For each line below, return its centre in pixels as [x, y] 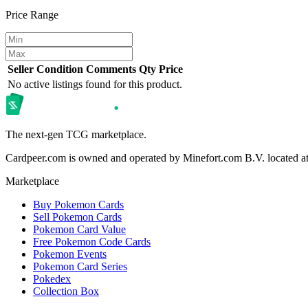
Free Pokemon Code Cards [92, 241]
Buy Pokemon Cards [78, 204]
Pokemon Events [70, 254]
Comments [111, 69]
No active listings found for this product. [95, 84]
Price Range [32, 14]
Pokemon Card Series [80, 266]
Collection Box [66, 291]
